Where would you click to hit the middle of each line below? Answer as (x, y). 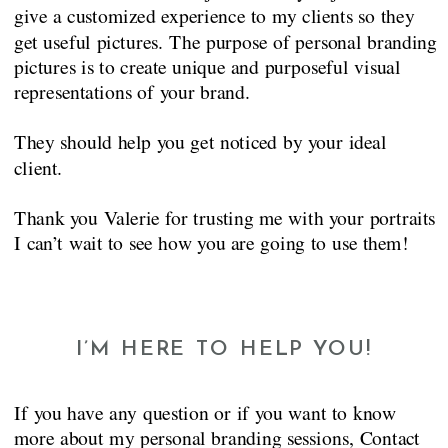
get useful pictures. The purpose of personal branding (225, 41)
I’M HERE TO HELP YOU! (224, 351)
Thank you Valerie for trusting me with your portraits (224, 217)
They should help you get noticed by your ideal (200, 142)
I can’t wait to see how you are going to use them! (211, 243)
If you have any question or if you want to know (205, 412)
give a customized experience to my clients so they (214, 16)
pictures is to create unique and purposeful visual (207, 66)
